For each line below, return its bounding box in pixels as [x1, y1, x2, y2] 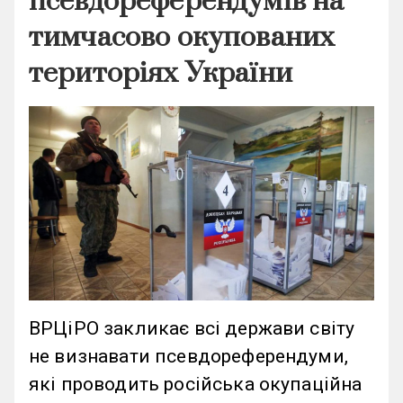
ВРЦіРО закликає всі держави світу [29, 317, 355, 339]
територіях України [29, 55, 292, 91]
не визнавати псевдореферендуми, [29, 345, 348, 367]
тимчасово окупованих [29, 19, 336, 55]
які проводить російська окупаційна [29, 372, 363, 395]
